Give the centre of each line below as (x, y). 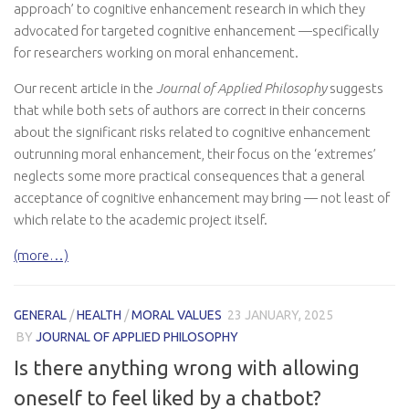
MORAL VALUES (177, 315)
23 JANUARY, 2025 (280, 315)
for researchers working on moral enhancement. (156, 53)
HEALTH (99, 315)
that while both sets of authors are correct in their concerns (190, 110)
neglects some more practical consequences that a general (189, 176)
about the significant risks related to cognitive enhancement (192, 132)
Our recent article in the (85, 89)
